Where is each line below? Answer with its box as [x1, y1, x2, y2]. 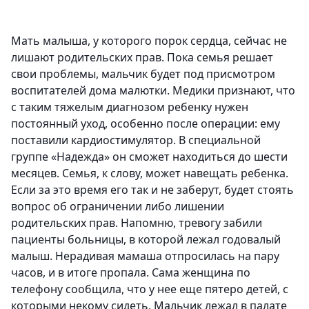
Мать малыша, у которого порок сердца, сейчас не [11, 33, 287, 49]
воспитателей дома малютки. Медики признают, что [11, 83, 295, 99]
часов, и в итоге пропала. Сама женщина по [11, 265, 250, 281]
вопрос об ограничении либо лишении [11, 199, 224, 215]
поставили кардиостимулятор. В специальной [11, 132, 261, 148]
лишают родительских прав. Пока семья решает [11, 50, 273, 66]
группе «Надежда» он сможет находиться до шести [11, 149, 288, 165]
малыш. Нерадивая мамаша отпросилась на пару [11, 248, 279, 264]
